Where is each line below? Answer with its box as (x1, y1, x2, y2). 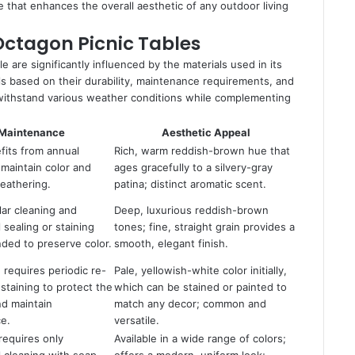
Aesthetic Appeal (162, 126, 250, 139)
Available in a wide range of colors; (114, 332, 286, 345)
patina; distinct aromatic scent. (114, 177, 266, 190)
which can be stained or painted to (114, 281, 287, 293)
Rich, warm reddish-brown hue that (114, 144, 290, 157)
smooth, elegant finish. (114, 237, 228, 250)
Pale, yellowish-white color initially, (114, 264, 287, 277)
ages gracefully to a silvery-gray (114, 161, 273, 174)
